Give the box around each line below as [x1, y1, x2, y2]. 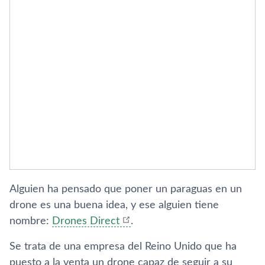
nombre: [9, 216, 52, 227]
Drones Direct [52, 216, 119, 227]
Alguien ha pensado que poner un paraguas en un [9, 184, 242, 195]
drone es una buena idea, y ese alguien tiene [9, 200, 219, 211]
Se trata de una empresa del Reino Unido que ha [9, 241, 237, 252]
